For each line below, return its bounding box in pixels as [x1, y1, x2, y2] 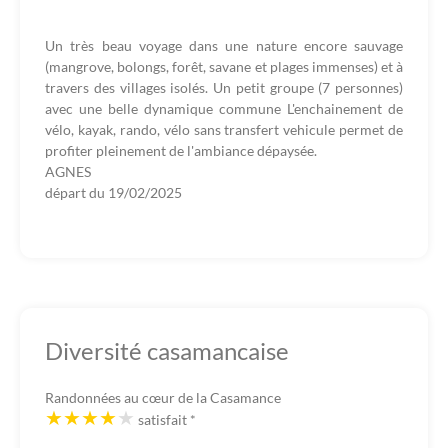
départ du [45, 184, 108, 201]
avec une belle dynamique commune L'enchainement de [45, 100, 403, 117]
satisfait [138, 411, 190, 428]
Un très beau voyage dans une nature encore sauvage [45, 37, 403, 54]
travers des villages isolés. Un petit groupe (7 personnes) [45, 79, 403, 96]
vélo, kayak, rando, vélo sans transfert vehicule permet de [45, 121, 403, 138]
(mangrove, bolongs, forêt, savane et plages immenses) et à [45, 58, 403, 75]
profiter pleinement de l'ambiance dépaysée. [45, 142, 317, 159]
